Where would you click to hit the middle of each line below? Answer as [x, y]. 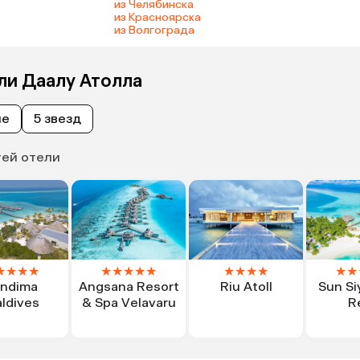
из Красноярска [157, 17]
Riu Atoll [246, 286]
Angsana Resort [129, 286]
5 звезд [57, 118]
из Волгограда [154, 30]
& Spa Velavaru [129, 302]
